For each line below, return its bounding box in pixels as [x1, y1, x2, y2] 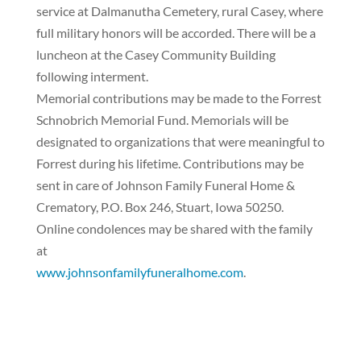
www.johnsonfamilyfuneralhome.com [35, 264, 243, 280]
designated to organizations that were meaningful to [35, 134, 325, 149]
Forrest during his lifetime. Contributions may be [35, 156, 304, 171]
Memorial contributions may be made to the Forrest [35, 90, 322, 106]
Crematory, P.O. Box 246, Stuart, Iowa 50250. [35, 199, 284, 214]
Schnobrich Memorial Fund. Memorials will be [35, 112, 288, 127]
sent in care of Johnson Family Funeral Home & [35, 177, 295, 193]
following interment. [35, 68, 148, 84]
